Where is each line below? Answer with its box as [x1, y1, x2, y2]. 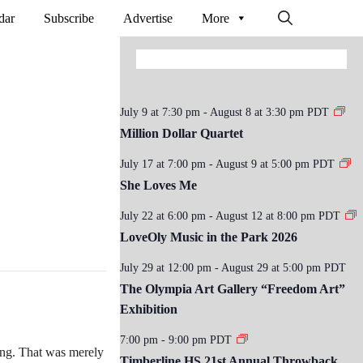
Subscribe [44, 11, 94, 25]
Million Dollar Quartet [120, 126, 243, 140]
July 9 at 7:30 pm [120, 106, 200, 118]
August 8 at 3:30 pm [210, 106, 304, 118]
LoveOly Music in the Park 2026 [120, 230, 297, 244]
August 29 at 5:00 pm [221, 262, 321, 274]
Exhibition [120, 302, 177, 316]
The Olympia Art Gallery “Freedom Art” [120, 282, 345, 296]
